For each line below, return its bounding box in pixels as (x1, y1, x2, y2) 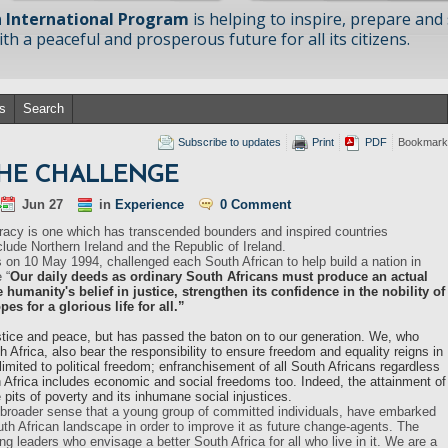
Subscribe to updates (178, 136, 281, 148)
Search (23, 101, 64, 116)
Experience (115, 197, 184, 212)
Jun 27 (22, 197, 63, 212)
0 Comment (220, 197, 291, 212)
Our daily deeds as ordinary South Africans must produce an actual (10, 269, 428, 284)
